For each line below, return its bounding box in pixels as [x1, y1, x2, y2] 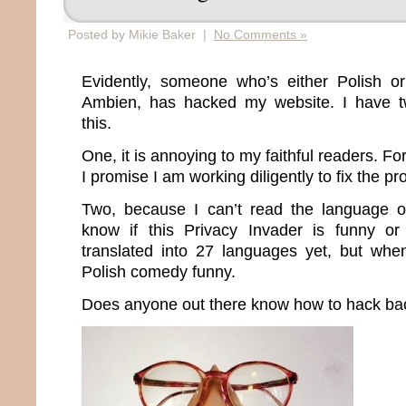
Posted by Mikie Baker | [68, 27, 214, 42]
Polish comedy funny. [82, 262, 236, 281]
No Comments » [214, 27, 307, 42]
